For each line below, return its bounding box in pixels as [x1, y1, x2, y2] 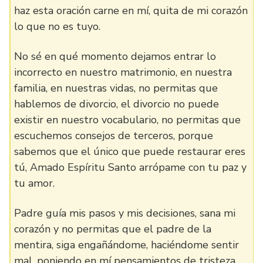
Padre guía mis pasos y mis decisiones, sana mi [14, 206, 235, 220]
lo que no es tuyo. [14, 19, 100, 33]
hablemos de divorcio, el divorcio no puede [14, 97, 219, 111]
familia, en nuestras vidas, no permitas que [14, 81, 218, 95]
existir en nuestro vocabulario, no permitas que [14, 113, 241, 127]
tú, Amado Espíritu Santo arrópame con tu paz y [14, 160, 247, 174]
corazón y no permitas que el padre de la [14, 222, 211, 236]
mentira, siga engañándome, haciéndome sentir [14, 238, 239, 252]
